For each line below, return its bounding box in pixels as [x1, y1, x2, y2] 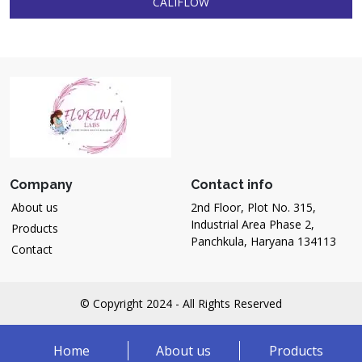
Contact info [191, 177, 273, 193]
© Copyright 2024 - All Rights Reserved [80, 296, 282, 312]
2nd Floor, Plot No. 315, [191, 200, 316, 216]
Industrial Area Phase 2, [191, 217, 314, 233]
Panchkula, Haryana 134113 [191, 234, 336, 250]
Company [10, 177, 73, 193]
